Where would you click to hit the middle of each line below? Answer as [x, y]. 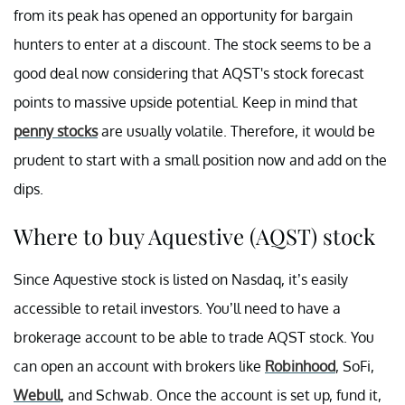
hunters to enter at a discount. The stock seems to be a [193, 45]
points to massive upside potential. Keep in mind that [186, 103]
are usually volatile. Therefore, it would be [236, 132]
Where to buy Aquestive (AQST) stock [194, 236]
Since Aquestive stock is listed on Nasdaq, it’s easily [181, 280]
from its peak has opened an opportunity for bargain [183, 16]
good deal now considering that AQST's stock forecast [189, 74]
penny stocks [56, 132]
